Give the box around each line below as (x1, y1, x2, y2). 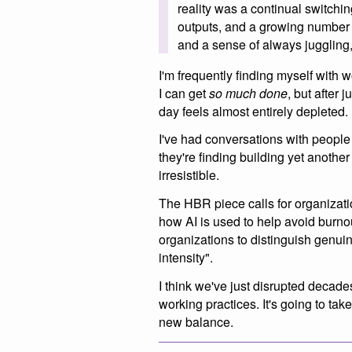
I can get (159, 83, 209, 102)
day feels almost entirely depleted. (159, 101, 348, 120)
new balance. (159, 312, 233, 331)
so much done (209, 83, 288, 102)
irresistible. (159, 166, 219, 185)
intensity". (159, 248, 213, 267)
